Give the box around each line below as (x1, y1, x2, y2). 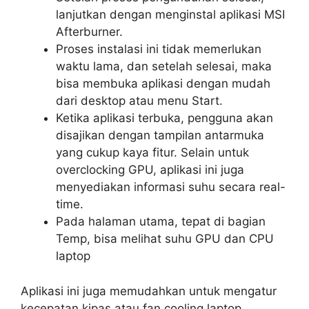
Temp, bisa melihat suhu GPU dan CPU (56, 232, 274, 246)
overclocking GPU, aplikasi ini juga (56, 163, 244, 177)
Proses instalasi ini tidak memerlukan (56, 42, 261, 57)
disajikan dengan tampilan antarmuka (56, 128, 264, 143)
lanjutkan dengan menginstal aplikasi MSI (56, 8, 285, 22)
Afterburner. (56, 25, 123, 39)
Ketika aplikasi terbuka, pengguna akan (56, 111, 273, 126)
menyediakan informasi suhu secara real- (56, 180, 286, 195)
